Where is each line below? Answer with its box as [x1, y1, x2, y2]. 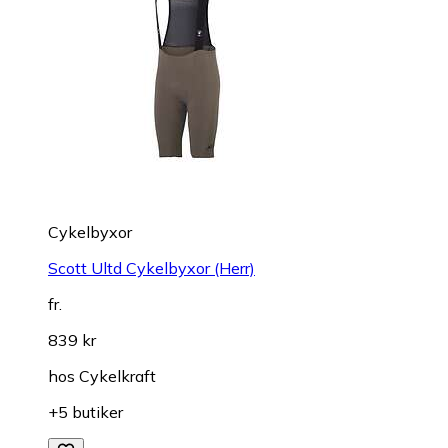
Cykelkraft [79, 365, 156, 386]
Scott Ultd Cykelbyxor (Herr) [48, 257, 255, 278]
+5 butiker [48, 401, 123, 422]
